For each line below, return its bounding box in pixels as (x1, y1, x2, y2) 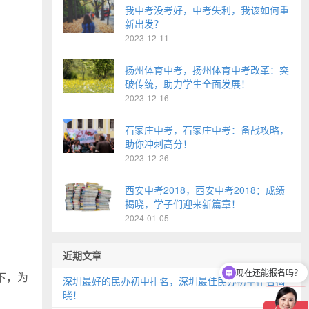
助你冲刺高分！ (125, 137, 192, 150)
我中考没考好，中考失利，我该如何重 (125, 3, 289, 17)
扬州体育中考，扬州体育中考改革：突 (125, 63, 289, 77)
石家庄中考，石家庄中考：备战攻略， (125, 123, 289, 137)
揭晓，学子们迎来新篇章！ (125, 197, 241, 210)
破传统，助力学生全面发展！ (125, 77, 250, 90)
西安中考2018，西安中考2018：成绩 (125, 183, 285, 197)
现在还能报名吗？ (236, 268, 302, 278)
